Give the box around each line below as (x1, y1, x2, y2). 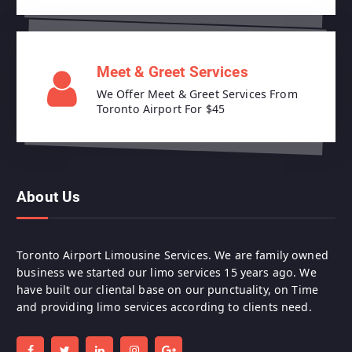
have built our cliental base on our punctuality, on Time (16, 281, 318, 297)
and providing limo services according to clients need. (16, 299, 312, 314)
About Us (16, 188, 81, 207)
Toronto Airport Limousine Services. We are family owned (16, 247, 328, 262)
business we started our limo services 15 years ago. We (16, 264, 317, 280)
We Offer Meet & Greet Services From (96, 86, 298, 102)
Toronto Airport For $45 (96, 101, 225, 117)
